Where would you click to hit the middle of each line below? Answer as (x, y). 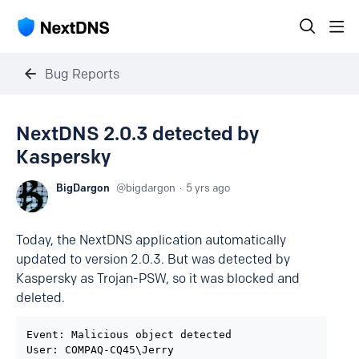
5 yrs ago (208, 188)
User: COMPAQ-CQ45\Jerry (100, 350)
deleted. (40, 298)
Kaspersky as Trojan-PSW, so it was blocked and (158, 278)
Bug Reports (82, 74)
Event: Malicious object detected (129, 335)
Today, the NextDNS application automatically (151, 240)
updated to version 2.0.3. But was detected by (153, 259)
